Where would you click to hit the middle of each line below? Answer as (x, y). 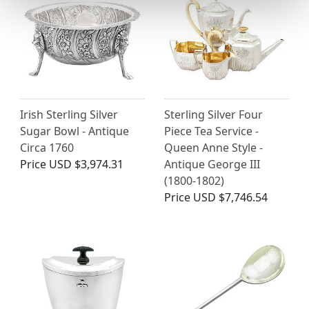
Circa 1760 (47, 148)
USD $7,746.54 (230, 198)
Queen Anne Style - (213, 148)
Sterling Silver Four (213, 115)
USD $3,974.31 (86, 165)
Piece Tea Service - (211, 131)
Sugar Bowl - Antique (74, 131)
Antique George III (212, 165)
